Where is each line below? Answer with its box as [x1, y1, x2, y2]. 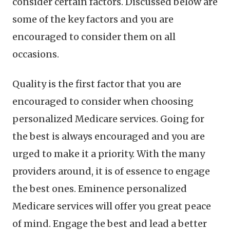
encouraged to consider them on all [12, 31, 176, 43]
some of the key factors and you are [12, 13, 174, 25]
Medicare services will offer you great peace [12, 200, 211, 212]
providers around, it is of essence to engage [12, 165, 210, 177]
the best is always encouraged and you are [12, 130, 205, 142]
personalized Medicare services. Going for [12, 113, 204, 125]
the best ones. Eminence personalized [12, 183, 187, 195]
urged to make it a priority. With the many [12, 148, 205, 160]
